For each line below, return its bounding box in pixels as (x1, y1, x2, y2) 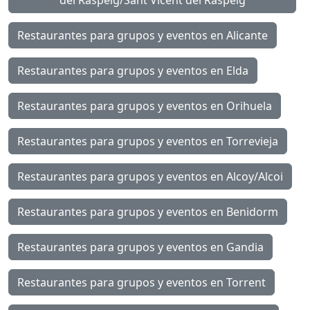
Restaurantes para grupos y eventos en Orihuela (17, 98, 272, 114)
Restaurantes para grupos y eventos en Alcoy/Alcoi (17, 169, 283, 185)
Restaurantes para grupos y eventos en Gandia (17, 239, 264, 255)
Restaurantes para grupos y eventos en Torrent (17, 275, 266, 291)
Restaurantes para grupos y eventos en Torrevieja (17, 134, 278, 149)
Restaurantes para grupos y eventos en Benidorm (17, 204, 278, 220)
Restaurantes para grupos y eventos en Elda (17, 63, 248, 79)
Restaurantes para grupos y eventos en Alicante (17, 28, 268, 44)
